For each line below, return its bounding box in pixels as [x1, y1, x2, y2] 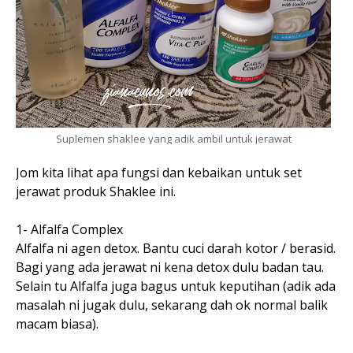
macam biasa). [16, 315, 98, 333]
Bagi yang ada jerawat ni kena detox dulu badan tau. [16, 258, 324, 277]
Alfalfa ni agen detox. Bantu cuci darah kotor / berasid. [16, 240, 336, 258]
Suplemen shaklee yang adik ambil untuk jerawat [55, 132, 292, 147]
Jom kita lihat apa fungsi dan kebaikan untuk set [16, 164, 302, 182]
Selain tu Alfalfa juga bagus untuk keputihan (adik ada [16, 277, 336, 295]
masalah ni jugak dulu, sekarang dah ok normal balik [16, 296, 328, 314]
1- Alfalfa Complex [16, 221, 123, 239]
